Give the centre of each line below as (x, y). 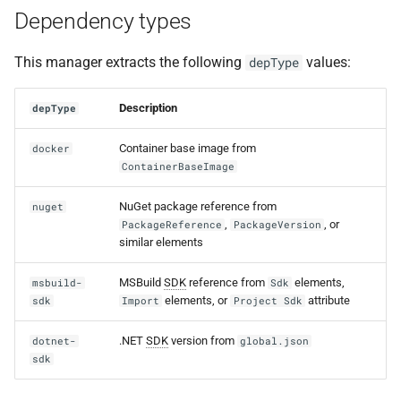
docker (51, 149)
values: (327, 62)
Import (141, 301)
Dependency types (103, 21)
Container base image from (188, 148)
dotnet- (55, 341)
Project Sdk (268, 301)
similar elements (161, 242)
